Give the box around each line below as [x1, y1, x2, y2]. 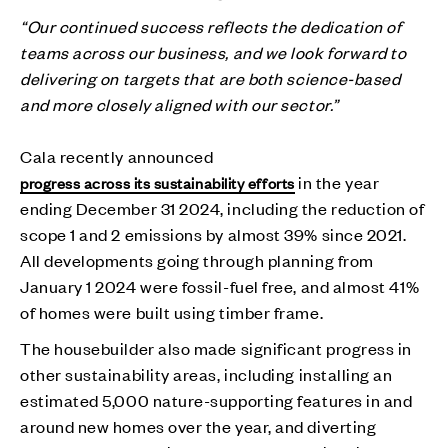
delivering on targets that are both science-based [20, 66, 401, 89]
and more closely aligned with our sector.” [20, 92, 343, 115]
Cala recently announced [20, 144, 214, 167]
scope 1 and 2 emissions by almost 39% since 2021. [20, 222, 407, 245]
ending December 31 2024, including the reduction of [20, 196, 425, 219]
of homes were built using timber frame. [20, 300, 327, 323]
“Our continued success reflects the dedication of [20, 14, 402, 37]
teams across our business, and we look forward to [20, 40, 407, 63]
